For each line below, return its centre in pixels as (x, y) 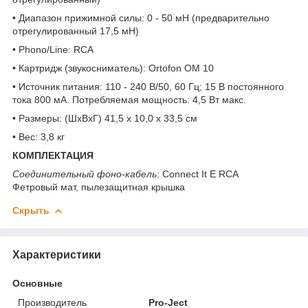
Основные (37, 283)
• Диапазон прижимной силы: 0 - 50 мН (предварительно (141, 18)
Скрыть (31, 210)
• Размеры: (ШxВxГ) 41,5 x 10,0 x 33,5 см (105, 118)
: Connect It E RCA (198, 174)
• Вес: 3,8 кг (38, 136)
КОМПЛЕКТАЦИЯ (53, 155)
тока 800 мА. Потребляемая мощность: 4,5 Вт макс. (129, 99)
